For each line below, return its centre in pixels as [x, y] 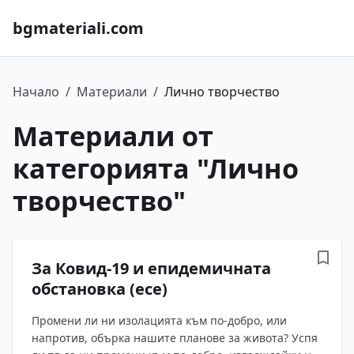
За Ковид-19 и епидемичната [151, 268]
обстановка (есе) [100, 288]
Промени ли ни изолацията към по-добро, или [159, 320]
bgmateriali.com [78, 28]
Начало [36, 92]
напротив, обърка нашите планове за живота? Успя [175, 337]
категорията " [110, 168]
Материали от [113, 136]
